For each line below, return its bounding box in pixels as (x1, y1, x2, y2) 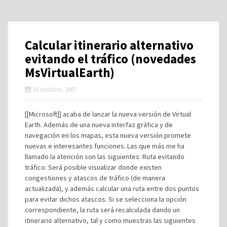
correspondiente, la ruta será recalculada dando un (25, 205, 180, 214)
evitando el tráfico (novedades (25, 50, 196, 67)
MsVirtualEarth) (25, 64, 115, 81)
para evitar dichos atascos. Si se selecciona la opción (25, 194, 186, 204)
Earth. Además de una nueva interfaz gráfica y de (25, 120, 173, 129)
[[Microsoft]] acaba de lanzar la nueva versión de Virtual (25, 109, 191, 119)
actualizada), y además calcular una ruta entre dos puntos (25, 183, 199, 193)
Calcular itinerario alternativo (25, 36, 194, 53)
